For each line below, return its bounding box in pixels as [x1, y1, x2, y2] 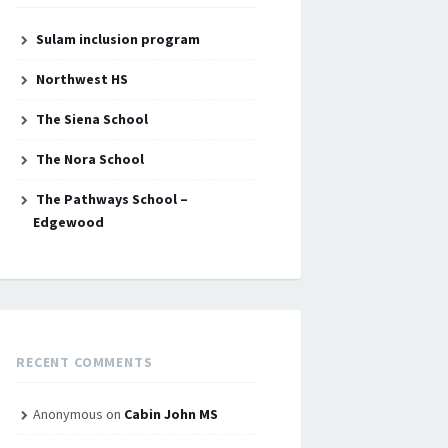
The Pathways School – [35, 190, 188, 208]
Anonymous [32, 405, 103, 423]
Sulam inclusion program [35, 30, 200, 48]
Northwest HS [35, 70, 128, 88]
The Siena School [35, 110, 148, 128]
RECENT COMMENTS [16, 353, 153, 371]
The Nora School [35, 150, 144, 168]
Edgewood [32, 213, 104, 231]
